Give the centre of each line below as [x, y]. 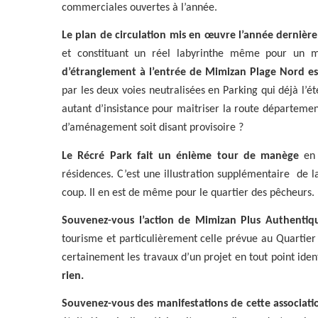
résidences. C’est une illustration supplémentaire [177, 174]
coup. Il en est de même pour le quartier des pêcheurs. [188, 193]
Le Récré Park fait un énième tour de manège [181, 156]
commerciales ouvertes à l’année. [139, 7]
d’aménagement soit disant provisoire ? [153, 128]
